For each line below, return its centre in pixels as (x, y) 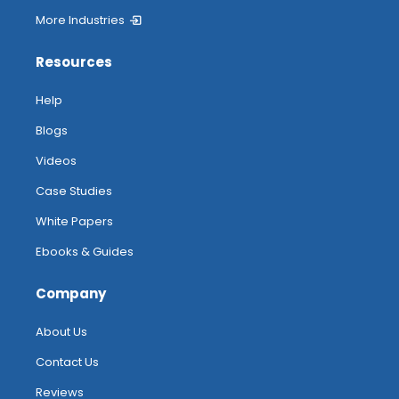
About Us (61, 332)
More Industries (80, 20)
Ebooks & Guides (85, 252)
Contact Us (67, 362)
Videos (56, 161)
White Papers (74, 222)
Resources (74, 62)
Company (71, 294)
